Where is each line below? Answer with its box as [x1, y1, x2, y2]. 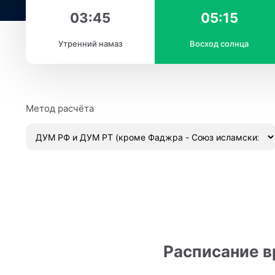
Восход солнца [190, 39, 249, 48]
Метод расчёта [26, 103, 95, 114]
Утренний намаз [58, 39, 123, 48]
